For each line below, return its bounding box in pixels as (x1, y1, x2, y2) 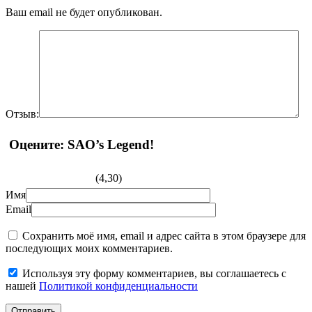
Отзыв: (6, 107, 39, 120)
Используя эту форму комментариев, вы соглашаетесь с (22, 267, 286, 280)
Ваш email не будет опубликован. (6, 6, 162, 18)
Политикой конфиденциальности (39, 280, 198, 292)
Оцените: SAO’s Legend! (9, 136, 154, 152)
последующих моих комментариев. (6, 242, 173, 255)
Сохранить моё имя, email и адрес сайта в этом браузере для (22, 230, 306, 242)
